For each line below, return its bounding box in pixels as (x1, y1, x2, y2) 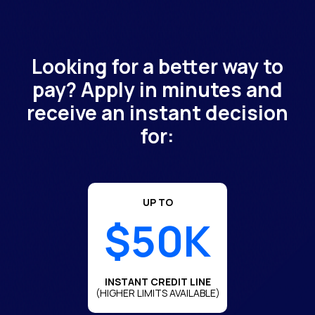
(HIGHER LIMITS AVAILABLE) (95, 285, 220, 300)
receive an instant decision (27, 98, 288, 126)
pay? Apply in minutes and (32, 75, 283, 103)
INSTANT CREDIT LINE (104, 274, 211, 288)
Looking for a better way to (32, 52, 283, 79)
